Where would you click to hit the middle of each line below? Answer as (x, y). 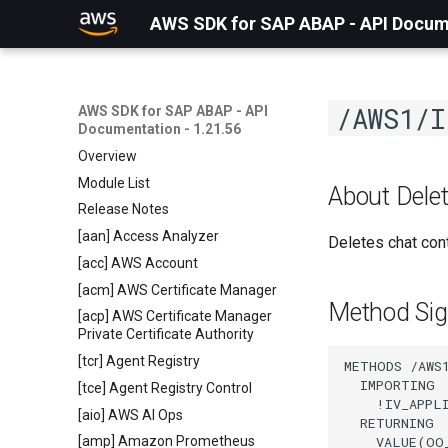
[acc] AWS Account (138, 262)
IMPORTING (389, 384)
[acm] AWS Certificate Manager (177, 289)
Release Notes (123, 209)
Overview (107, 155)
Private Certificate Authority (166, 334)
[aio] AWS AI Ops (130, 414)
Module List (114, 182)
